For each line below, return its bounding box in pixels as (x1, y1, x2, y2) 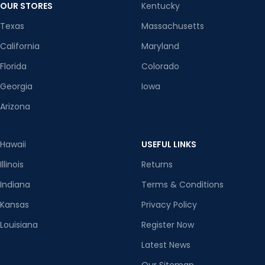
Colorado (141, 60, 179, 72)
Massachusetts (141, 20, 204, 32)
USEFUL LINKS (141, 138, 196, 150)
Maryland (141, 40, 179, 52)
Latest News (141, 238, 190, 251)
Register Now (141, 218, 194, 231)
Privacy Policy (141, 198, 197, 211)
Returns (141, 158, 173, 170)
